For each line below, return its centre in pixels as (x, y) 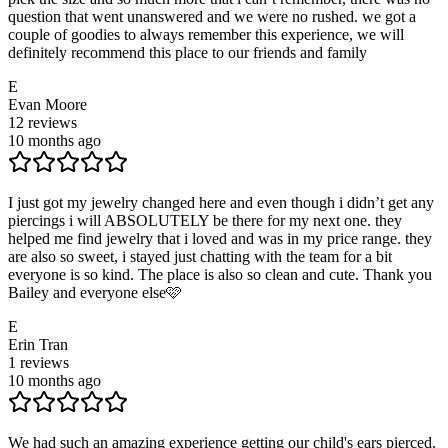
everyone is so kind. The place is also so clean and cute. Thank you (220, 274)
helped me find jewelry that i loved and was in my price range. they (220, 238)
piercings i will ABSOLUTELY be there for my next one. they (205, 220)
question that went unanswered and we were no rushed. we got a (212, 16)
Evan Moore (47, 104)
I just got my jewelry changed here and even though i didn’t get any (221, 202)
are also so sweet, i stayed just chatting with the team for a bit (200, 256)
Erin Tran (38, 344)
